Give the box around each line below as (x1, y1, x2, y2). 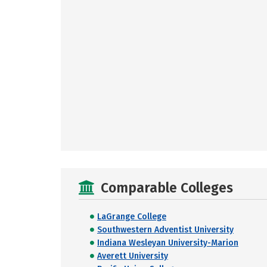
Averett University (97, 251, 168, 261)
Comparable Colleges (101, 179, 233, 196)
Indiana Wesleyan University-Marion (97, 238, 238, 248)
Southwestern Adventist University (97, 225, 234, 235)
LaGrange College (97, 212, 166, 222)
